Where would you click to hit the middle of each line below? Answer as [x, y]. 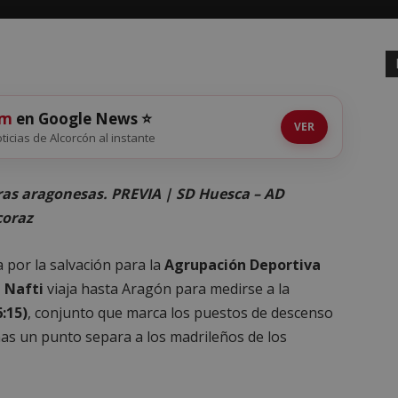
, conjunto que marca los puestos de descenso [180, 313]
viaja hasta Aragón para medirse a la [167, 289]
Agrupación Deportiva [243, 265]
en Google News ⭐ [83, 119]
